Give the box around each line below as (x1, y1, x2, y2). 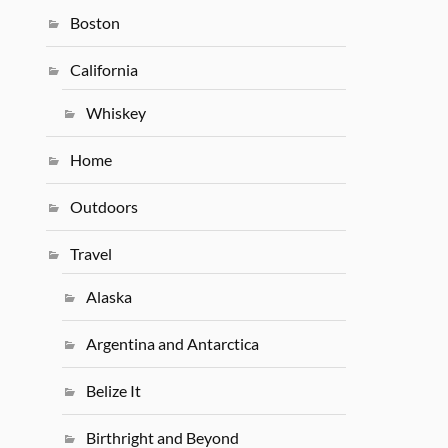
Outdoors (70, 197, 139, 217)
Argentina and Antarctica (86, 334, 260, 354)
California (70, 60, 139, 79)
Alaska (86, 287, 133, 307)
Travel (70, 244, 113, 264)
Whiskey (86, 103, 147, 123)
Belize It (86, 381, 142, 401)
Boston (70, 13, 121, 32)
